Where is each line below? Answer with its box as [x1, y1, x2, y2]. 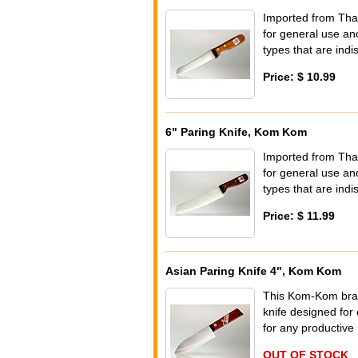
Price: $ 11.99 [263, 209, 335, 223]
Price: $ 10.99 [263, 70, 336, 84]
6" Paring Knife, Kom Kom [165, 125, 307, 139]
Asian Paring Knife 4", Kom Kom [165, 265, 341, 278]
